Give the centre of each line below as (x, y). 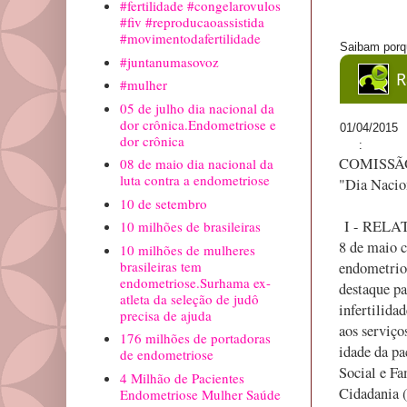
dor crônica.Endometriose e (198, 124)
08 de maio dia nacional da (196, 164)
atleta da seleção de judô (189, 298)
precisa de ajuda (165, 315)
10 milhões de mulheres (187, 249)
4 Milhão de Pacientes (182, 377)
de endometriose (166, 355)
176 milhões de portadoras (195, 338)
